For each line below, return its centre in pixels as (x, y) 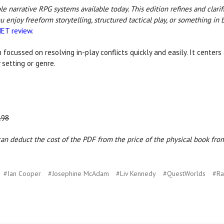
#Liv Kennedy (136, 174)
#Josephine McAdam (78, 174)
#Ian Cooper (22, 174)
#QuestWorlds (184, 174)
